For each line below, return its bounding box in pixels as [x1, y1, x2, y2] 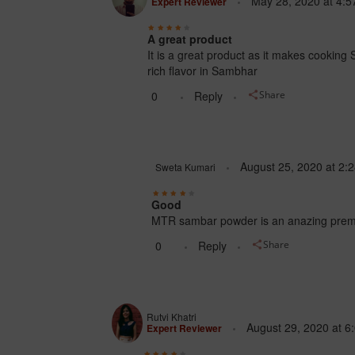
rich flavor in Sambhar [147, 63, 258, 79]
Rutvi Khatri [147, 310, 197, 324]
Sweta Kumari [155, 160, 216, 174]
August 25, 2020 [240, 158, 323, 175]
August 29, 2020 [246, 319, 330, 336]
